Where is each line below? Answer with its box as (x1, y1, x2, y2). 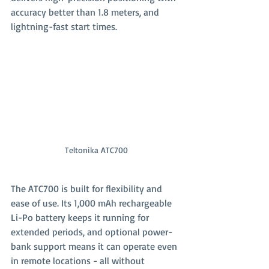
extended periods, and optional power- (11, 226, 172, 238)
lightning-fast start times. (11, 20, 117, 32)
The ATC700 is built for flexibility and (11, 183, 165, 195)
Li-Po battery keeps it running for (11, 211, 151, 223)
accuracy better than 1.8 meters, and (11, 6, 162, 18)
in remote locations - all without (11, 255, 147, 267)
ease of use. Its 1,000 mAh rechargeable (11, 197, 174, 209)
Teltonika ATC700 (64, 145, 128, 155)
